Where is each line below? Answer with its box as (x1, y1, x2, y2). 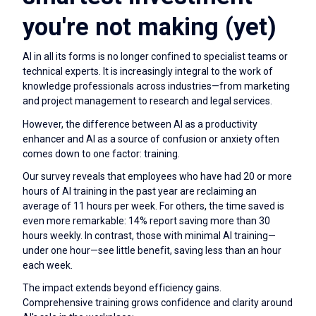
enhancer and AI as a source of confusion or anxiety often (23, 133, 279, 145)
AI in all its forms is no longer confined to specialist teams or (23, 51, 288, 63)
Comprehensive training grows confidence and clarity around (23, 297, 293, 309)
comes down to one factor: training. (23, 147, 180, 159)
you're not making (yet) (23, 13, 276, 42)
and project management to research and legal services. (23, 95, 272, 107)
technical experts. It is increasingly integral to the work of (23, 66, 273, 78)
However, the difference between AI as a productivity (23, 118, 257, 130)
